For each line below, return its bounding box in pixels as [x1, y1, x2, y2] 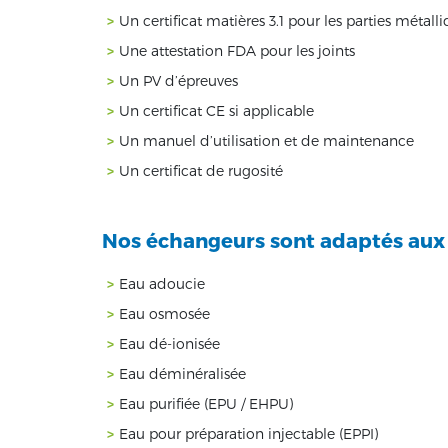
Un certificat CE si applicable [119, 101, 314, 119]
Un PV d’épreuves [119, 71, 238, 89]
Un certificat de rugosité [119, 161, 283, 179]
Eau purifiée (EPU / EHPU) [119, 394, 293, 412]
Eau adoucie [119, 274, 205, 292]
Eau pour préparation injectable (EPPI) [119, 424, 378, 442]
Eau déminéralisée [119, 364, 246, 382]
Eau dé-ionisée [119, 334, 220, 352]
